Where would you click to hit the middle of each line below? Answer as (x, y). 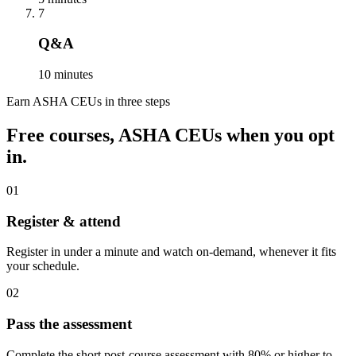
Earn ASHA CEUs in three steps (88, 102)
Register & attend (64, 221)
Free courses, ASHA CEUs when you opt (170, 135)
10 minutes (66, 75)
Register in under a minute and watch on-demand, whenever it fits (171, 252)
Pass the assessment (69, 324)
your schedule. (43, 266)
